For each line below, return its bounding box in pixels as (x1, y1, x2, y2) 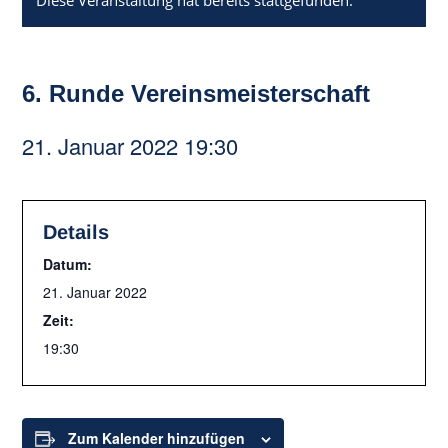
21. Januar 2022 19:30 (22, 130, 239, 161)
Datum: (43, 254, 93, 274)
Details (43, 221, 110, 243)
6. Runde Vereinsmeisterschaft (22, 80, 371, 107)
